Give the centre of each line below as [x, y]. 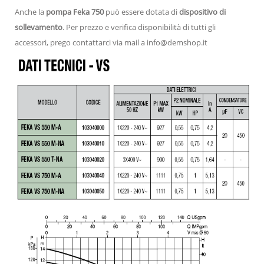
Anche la [30, 11]
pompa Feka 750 [75, 11]
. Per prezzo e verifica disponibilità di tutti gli [139, 27]
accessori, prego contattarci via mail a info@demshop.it [111, 42]
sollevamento [39, 27]
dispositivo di [202, 11]
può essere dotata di [141, 11]
